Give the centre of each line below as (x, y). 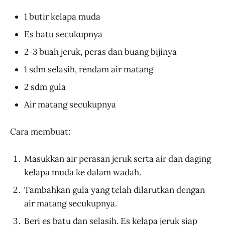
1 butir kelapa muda (62, 17)
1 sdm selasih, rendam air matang (89, 70)
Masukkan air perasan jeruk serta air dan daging (118, 159)
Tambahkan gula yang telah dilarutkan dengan (115, 190)
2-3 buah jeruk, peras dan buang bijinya (100, 52)
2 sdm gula (45, 87)
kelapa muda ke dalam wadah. (83, 173)
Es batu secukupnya (63, 34)
